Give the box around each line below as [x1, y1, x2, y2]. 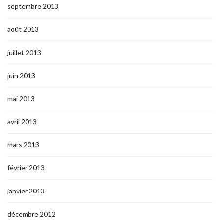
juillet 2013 [7, 48, 41, 56]
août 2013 [7, 25, 39, 33]
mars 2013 [7, 140, 39, 149]
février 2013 [7, 164, 45, 172]
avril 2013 [7, 117, 37, 126]
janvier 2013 [7, 187, 45, 195]
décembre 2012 [7, 210, 55, 218]
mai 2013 [7, 94, 35, 103]
